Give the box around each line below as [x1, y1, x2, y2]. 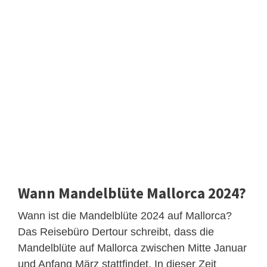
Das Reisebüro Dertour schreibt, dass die [18, 225, 214, 238]
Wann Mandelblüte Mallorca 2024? [18, 183, 246, 203]
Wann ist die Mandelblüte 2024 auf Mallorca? [18, 209, 232, 222]
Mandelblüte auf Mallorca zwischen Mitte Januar [18, 241, 247, 254]
